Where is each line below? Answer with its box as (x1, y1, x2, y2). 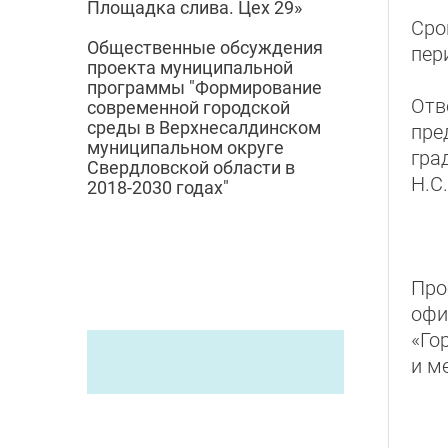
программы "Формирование (87, 77, 322, 99)
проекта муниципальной (87, 57, 293, 79)
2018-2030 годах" (87, 177, 229, 199)
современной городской (87, 97, 290, 119)
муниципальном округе (87, 137, 284, 159)
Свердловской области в (87, 157, 295, 179)
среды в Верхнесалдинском (87, 117, 321, 139)
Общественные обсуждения (87, 37, 323, 59)
